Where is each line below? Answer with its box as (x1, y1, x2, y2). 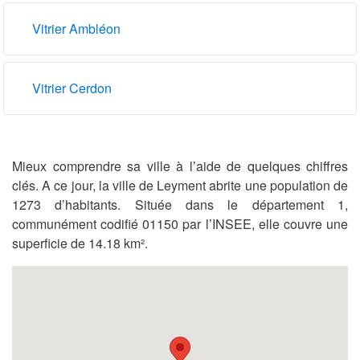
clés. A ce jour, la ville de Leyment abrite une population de (12, 175, 348, 194)
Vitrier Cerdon (32, 78, 112, 97)
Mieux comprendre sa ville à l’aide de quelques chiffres (12, 156, 348, 175)
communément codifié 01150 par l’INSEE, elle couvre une (12, 214, 348, 233)
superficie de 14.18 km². (12, 233, 148, 252)
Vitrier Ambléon (32, 18, 121, 38)
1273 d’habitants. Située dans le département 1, (12, 194, 348, 214)
